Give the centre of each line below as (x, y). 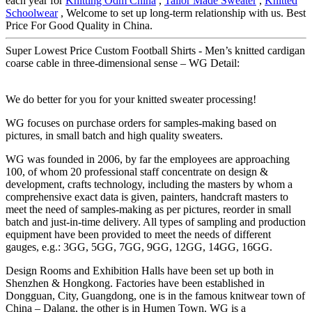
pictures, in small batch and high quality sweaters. (114, 135)
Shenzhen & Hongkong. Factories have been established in (135, 283)
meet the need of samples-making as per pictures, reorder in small (148, 209)
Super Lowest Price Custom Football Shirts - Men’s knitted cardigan (155, 50)
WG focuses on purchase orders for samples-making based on (141, 123)
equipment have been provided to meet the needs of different (138, 234)
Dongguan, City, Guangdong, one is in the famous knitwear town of (155, 295)
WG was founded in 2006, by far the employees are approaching (148, 159)
